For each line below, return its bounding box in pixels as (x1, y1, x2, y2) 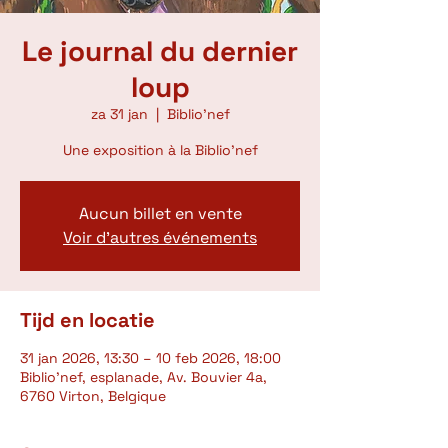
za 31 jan (90, 105, 148, 123)
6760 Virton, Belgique (20, 387, 166, 405)
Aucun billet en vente (78, 203, 242, 224)
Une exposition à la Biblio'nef (62, 141, 258, 159)
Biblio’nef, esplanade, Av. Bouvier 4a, (20, 368, 267, 386)
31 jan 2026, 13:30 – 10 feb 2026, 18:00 (20, 349, 281, 367)
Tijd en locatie (20, 307, 155, 333)
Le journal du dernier (22, 33, 298, 69)
